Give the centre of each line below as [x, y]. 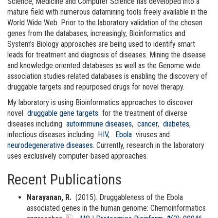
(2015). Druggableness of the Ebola [129, 197]
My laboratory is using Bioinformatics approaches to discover [100, 102]
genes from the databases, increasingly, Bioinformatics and [96, 33]
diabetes [176, 124]
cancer [147, 124]
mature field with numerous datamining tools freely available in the [107, 12]
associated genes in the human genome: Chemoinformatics [116, 208]
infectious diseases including [51, 134]
